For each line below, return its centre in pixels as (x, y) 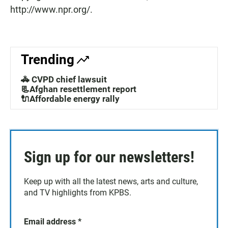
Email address (51, 222)
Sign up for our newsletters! (109, 157)
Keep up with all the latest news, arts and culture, (111, 182)
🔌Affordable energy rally (70, 99)
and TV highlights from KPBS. (78, 193)
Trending (48, 60)
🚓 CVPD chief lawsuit (64, 80)
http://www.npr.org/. (51, 10)
